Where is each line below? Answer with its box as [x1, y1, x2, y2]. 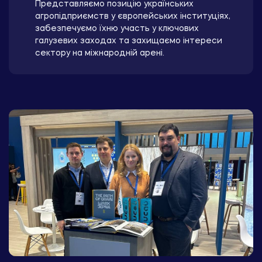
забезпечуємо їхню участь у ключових [35, 25, 199, 33]
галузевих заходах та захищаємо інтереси [35, 37, 222, 46]
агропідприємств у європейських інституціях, [35, 12, 230, 21]
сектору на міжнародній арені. [35, 49, 164, 58]
